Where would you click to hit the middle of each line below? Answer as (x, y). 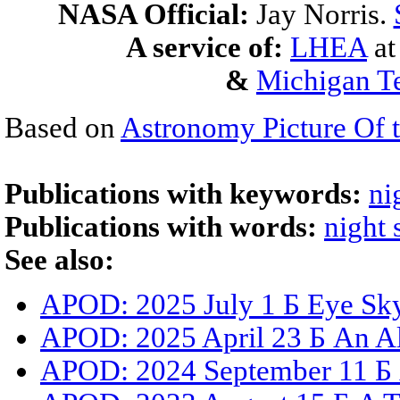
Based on (62, 128)
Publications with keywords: (187, 194)
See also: (59, 260)
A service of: (204, 47)
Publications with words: (164, 227)
